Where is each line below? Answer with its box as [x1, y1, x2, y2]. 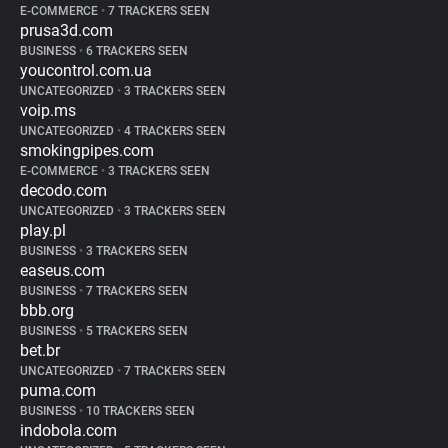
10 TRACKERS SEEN [83, 404, 195, 418]
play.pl [20, 221, 66, 240]
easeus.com [20, 261, 105, 280]
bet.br [20, 341, 60, 360]
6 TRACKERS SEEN [83, 44, 188, 58]
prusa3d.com [20, 21, 113, 40]
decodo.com [20, 181, 107, 200]
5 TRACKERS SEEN [83, 324, 188, 338]
